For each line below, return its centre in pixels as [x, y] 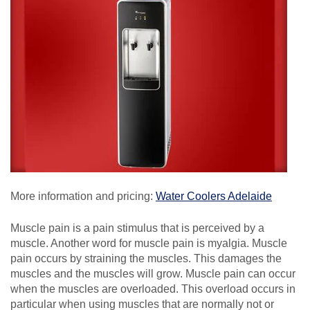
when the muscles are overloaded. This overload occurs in [153, 289]
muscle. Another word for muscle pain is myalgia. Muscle [149, 243]
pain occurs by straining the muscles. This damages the [146, 258]
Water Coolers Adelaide [214, 196]
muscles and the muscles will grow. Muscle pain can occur [153, 273]
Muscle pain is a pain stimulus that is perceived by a [137, 228]
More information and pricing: [83, 196]
